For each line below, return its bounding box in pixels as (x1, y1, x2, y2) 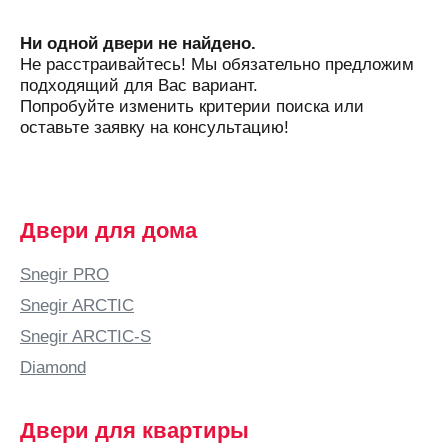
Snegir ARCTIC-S (20, 326, 151, 346)
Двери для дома (20, 218, 197, 243)
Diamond (20, 357, 86, 377)
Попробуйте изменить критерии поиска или (20, 96, 364, 116)
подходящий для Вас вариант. (20, 75, 258, 95)
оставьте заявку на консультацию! (20, 117, 289, 137)
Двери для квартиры (20, 418, 249, 443)
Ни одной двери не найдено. (20, 33, 256, 53)
